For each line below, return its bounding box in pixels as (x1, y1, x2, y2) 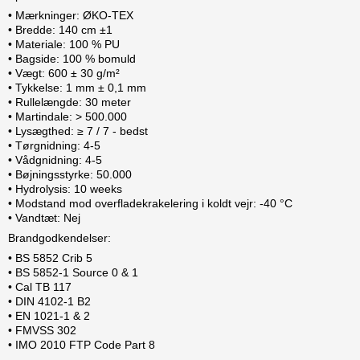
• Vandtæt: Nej (8, 211, 80, 225)
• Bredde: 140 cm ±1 (8, 23, 112, 37)
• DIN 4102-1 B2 (8, 295, 91, 309)
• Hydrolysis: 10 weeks (8, 182, 122, 196)
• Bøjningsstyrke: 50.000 (8, 168, 132, 182)
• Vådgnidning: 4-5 (8, 153, 102, 167)
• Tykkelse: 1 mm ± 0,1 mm (8, 81, 146, 95)
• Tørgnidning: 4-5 (8, 139, 100, 153)
